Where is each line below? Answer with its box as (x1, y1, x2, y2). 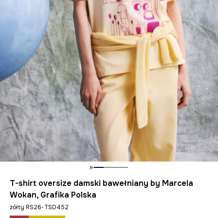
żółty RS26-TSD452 (10, 203, 69, 211)
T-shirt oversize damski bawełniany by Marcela (10, 178, 193, 188)
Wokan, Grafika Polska (10, 190, 96, 200)
